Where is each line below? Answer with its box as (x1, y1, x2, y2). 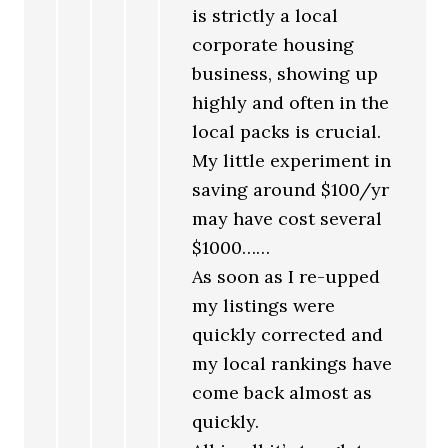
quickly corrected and (192, 323, 384, 347)
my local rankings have (192, 352, 393, 376)
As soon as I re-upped (192, 265, 381, 289)
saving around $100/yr (192, 178, 390, 202)
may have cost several (192, 207, 383, 231)
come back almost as (192, 381, 373, 405)
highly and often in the (192, 91, 390, 115)
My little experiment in (192, 149, 392, 173)
